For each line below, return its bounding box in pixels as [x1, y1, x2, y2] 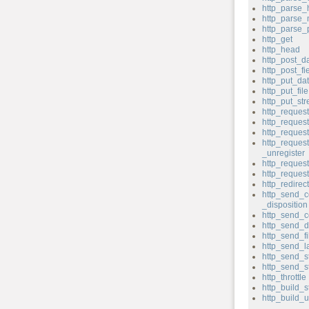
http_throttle [261, 272, 306, 282]
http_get [261, 34, 292, 44]
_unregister [261, 148, 305, 158]
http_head [261, 45, 300, 54]
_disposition [261, 200, 308, 210]
